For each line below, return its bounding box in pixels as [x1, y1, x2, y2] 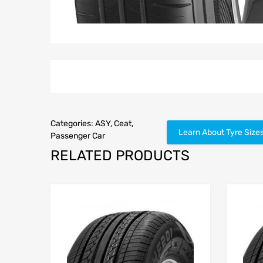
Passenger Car [50, 131, 105, 141]
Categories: [50, 119, 95, 129]
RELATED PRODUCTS [50, 147, 190, 164]
